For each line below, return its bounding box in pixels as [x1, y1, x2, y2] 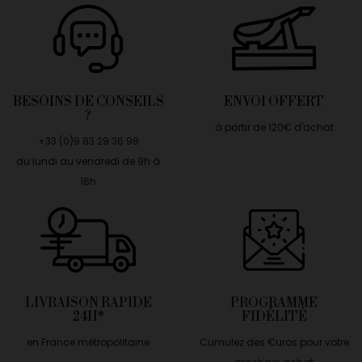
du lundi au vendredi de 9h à [16, 154, 160, 169]
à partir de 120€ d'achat [214, 120, 334, 135]
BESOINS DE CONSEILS [12, 94, 164, 111]
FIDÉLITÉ [241, 309, 307, 326]
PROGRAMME [230, 295, 318, 312]
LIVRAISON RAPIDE [24, 295, 152, 312]
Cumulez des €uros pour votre [199, 335, 349, 350]
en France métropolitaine [27, 335, 149, 350]
